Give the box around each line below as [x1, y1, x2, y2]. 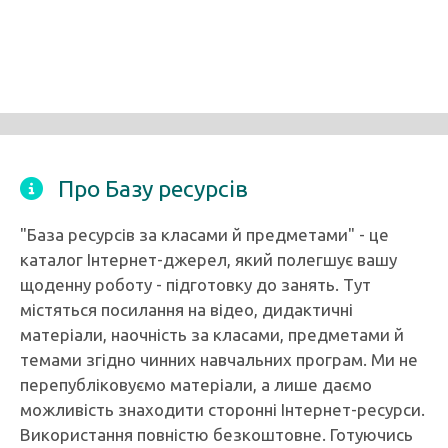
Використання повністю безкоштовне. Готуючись [20, 425, 413, 444]
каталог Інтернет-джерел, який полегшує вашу [20, 250, 397, 269]
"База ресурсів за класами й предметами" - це [20, 225, 389, 244]
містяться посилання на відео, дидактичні [20, 300, 353, 319]
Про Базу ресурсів [58, 176, 248, 201]
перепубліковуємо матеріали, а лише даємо [20, 375, 372, 394]
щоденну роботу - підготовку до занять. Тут [20, 275, 371, 294]
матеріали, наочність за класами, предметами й [20, 325, 404, 344]
